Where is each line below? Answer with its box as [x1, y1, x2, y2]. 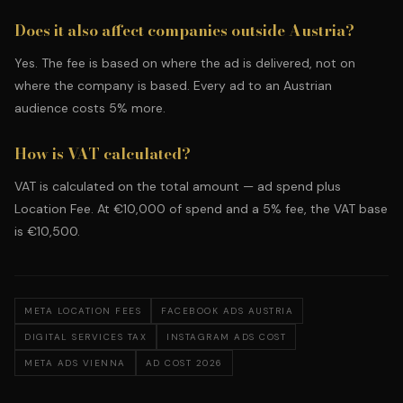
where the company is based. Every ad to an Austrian [14, 77, 332, 94]
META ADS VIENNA [24, 357, 126, 369]
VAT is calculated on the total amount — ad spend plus [14, 178, 341, 194]
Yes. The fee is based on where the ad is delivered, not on [14, 55, 355, 71]
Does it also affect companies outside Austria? [14, 19, 354, 42]
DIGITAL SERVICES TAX [24, 331, 147, 343]
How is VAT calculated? [14, 142, 191, 166]
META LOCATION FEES [24, 305, 141, 317]
